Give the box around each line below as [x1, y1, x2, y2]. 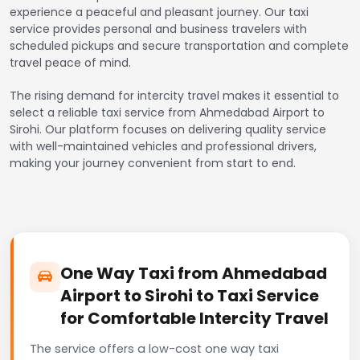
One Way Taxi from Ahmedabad [60, 261, 327, 284]
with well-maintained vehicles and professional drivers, [10, 137, 317, 154]
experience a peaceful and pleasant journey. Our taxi [10, 3, 309, 20]
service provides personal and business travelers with [10, 20, 307, 37]
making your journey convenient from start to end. [10, 154, 296, 171]
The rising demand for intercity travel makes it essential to [10, 87, 339, 104]
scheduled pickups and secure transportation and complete [10, 37, 349, 54]
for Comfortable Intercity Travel [60, 306, 329, 329]
